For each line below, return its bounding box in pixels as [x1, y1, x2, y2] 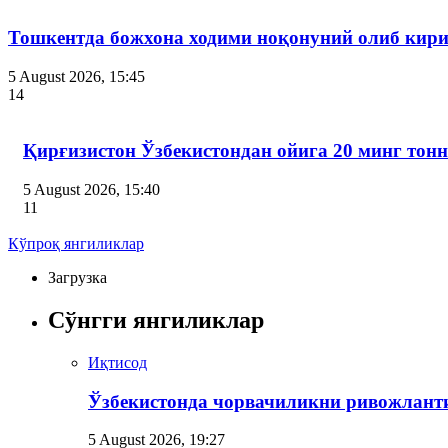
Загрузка [48, 269, 107, 287]
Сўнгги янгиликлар [48, 307, 264, 333]
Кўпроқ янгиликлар [8, 235, 144, 253]
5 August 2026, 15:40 [23, 181, 160, 199]
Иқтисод [88, 353, 147, 371]
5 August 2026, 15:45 [8, 67, 145, 85]
